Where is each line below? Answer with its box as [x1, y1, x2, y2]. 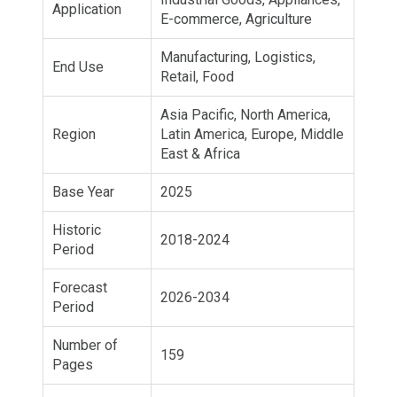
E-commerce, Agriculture [160, 10, 312, 27]
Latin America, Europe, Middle [160, 125, 344, 143]
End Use [52, 58, 104, 75]
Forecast [52, 278, 107, 296]
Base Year [52, 183, 114, 200]
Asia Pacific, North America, [160, 105, 331, 123]
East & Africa [160, 144, 240, 162]
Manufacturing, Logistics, [160, 48, 315, 66]
